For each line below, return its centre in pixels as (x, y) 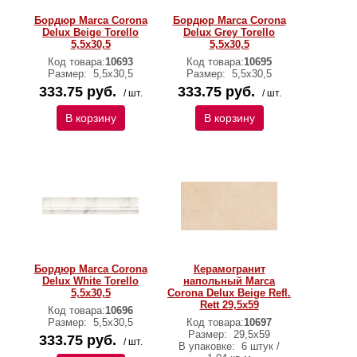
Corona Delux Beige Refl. (229, 293)
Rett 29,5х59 (229, 305)
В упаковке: (208, 346)
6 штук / (259, 346)
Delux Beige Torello (90, 32)
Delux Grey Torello (229, 32)
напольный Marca (229, 281)
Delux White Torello (90, 281)
